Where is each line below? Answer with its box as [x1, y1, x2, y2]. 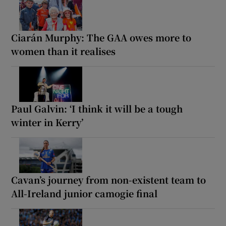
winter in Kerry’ [11, 115, 84, 129]
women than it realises [11, 44, 116, 58]
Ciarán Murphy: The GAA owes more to [11, 30, 192, 44]
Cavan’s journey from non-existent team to [11, 173, 206, 186]
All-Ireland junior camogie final [11, 186, 158, 200]
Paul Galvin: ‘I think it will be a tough [11, 101, 183, 115]
